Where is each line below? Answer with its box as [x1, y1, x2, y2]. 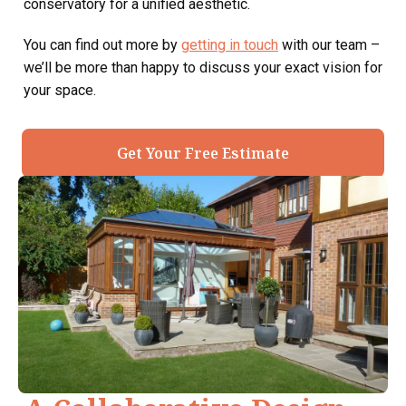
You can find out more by [24, 35, 181, 53]
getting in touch [181, 35, 278, 53]
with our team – [278, 35, 380, 53]
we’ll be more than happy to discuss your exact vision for [24, 58, 382, 76]
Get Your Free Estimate [117, 142, 289, 163]
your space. [24, 81, 96, 99]
